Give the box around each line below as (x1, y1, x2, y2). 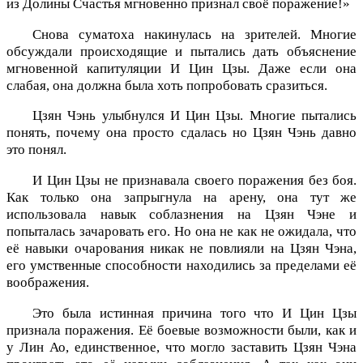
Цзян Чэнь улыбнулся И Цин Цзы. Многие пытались (32, 108, 357, 124)
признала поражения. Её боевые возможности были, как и (6, 322, 357, 338)
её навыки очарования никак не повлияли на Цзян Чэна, (6, 241, 357, 257)
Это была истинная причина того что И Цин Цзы (32, 305, 357, 321)
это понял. (6, 142, 66, 158)
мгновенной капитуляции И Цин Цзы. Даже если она (6, 60, 357, 76)
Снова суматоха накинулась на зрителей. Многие (32, 26, 357, 42)
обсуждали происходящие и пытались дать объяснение (6, 43, 357, 59)
